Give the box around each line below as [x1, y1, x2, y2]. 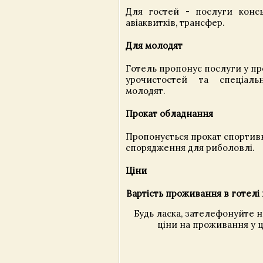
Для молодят [126, 40, 183, 52]
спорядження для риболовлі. [126, 141, 255, 153]
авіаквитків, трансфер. [126, 17, 225, 29]
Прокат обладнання [126, 108, 213, 120]
